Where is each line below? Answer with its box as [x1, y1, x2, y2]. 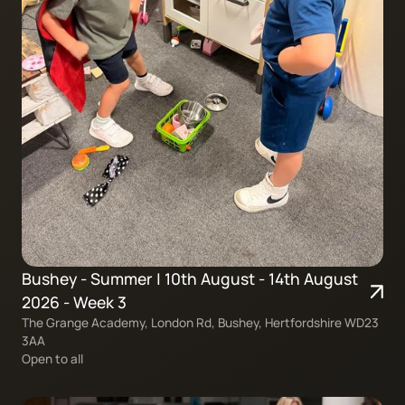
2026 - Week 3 [21, 291, 127, 314]
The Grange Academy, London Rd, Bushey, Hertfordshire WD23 [21, 314, 379, 332]
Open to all [21, 350, 83, 368]
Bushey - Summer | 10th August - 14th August [21, 268, 358, 290]
